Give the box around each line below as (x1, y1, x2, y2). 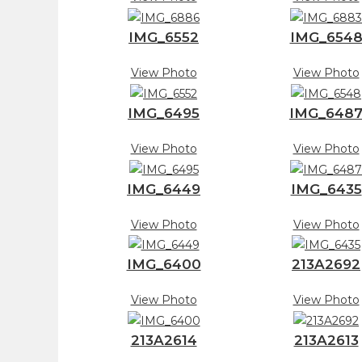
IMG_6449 (127, 180, 200, 197)
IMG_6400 (126, 256, 201, 273)
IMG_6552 (128, 28, 199, 45)
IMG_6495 (128, 104, 200, 121)
